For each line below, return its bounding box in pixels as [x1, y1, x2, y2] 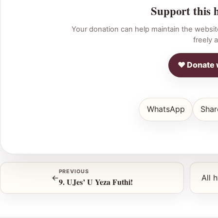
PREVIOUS [58, 168, 90, 175]
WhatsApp [146, 104, 185, 114]
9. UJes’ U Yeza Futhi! [58, 176, 133, 188]
